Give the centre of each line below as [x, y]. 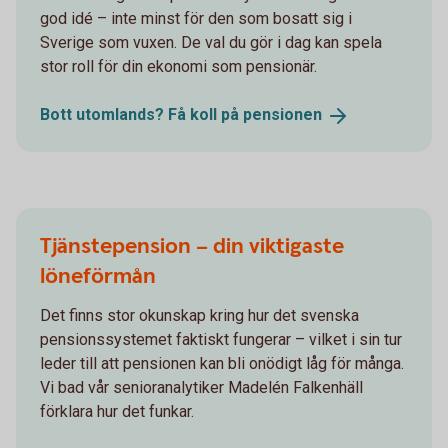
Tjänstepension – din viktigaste [192, 246]
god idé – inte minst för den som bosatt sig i [196, 19]
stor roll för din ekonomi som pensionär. [178, 67]
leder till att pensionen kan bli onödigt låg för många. [222, 363]
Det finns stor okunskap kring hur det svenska [199, 315]
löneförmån [98, 276]
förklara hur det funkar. [117, 411]
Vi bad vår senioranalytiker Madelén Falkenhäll [201, 387]
